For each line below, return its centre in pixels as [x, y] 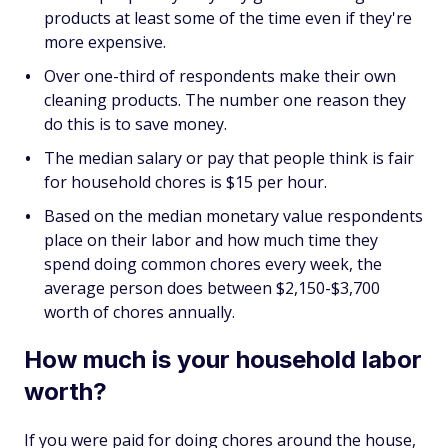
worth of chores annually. [139, 312]
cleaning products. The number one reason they [225, 100]
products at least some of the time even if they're [228, 18]
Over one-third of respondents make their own [220, 76]
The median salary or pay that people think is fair [229, 158]
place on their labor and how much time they [211, 240]
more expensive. [105, 42]
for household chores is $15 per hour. [185, 182]
